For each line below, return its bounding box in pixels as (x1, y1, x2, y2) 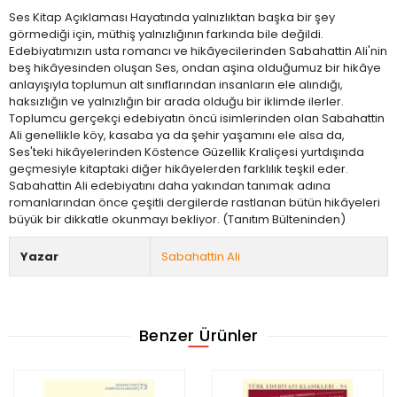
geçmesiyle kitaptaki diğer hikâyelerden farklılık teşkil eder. (9, 160, 348, 177)
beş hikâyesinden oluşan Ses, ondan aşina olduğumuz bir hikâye (9, 58, 381, 76)
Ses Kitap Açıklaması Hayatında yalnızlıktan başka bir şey (9, 8, 335, 26)
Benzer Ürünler (138, 324, 259, 347)
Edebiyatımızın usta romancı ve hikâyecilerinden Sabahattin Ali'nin (9, 42, 387, 59)
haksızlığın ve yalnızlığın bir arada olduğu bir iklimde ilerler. (9, 92, 344, 110)
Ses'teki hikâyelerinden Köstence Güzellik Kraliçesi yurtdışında (9, 143, 364, 160)
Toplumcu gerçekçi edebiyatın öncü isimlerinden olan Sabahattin (9, 109, 385, 127)
